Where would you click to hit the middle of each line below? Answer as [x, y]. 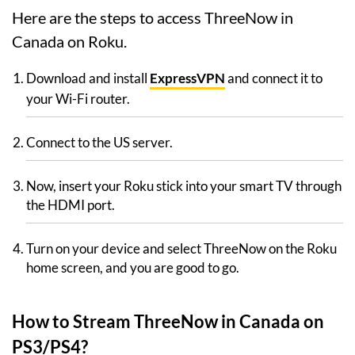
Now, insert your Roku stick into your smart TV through [184, 186]
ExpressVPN [187, 78]
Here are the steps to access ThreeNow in [153, 18]
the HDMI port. [71, 205]
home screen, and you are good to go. [133, 268]
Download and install [88, 78]
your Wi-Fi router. [78, 99]
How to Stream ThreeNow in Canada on [168, 322]
